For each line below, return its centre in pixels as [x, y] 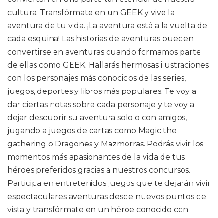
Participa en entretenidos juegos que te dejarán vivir [109, 183]
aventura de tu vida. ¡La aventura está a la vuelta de [107, 26]
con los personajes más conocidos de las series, [97, 78]
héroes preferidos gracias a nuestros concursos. [99, 170]
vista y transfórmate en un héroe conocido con [98, 209]
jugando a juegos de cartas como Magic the [92, 131]
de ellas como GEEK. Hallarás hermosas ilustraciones [108, 65]
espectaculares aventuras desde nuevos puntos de [107, 196]
